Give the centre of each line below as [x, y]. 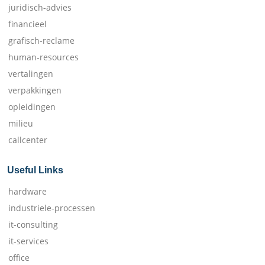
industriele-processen [52, 208]
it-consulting [33, 224]
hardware [28, 191]
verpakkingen [35, 90]
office [19, 258]
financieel [28, 24]
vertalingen [31, 74]
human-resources [43, 57]
